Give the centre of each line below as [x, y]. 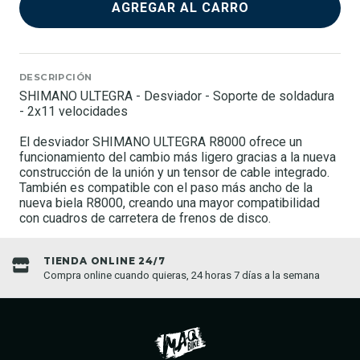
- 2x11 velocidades [74, 111]
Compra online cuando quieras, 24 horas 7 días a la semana [182, 275]
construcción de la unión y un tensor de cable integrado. [174, 172]
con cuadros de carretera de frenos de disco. [145, 218]
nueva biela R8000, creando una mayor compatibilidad [170, 202]
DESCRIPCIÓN [56, 77]
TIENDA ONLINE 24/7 [104, 261]
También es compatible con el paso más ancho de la [166, 187]
